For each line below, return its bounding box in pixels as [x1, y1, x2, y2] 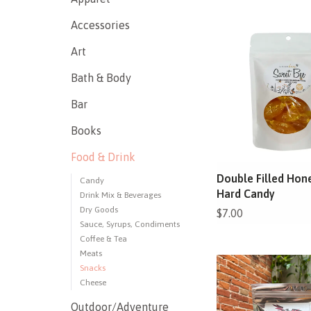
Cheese [80, 278, 106, 287]
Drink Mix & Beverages [80, 190, 161, 200]
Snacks [80, 263, 106, 273]
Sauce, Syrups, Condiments [80, 219, 180, 229]
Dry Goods [80, 205, 118, 215]
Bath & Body [71, 72, 131, 84]
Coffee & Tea [80, 234, 127, 244]
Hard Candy [217, 187, 275, 201]
